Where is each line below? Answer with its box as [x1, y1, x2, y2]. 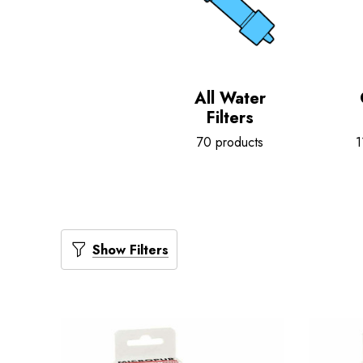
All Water [194, 87, 266, 110]
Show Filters [92, 241, 169, 259]
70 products [197, 133, 263, 152]
